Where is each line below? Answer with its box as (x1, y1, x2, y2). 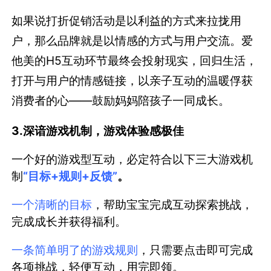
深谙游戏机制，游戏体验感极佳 (23, 123, 184, 138)
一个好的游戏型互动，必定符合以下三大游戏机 (11, 151, 253, 166)
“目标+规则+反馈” (23, 168, 118, 183)
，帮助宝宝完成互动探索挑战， (92, 197, 253, 212)
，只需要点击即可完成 (138, 243, 253, 258)
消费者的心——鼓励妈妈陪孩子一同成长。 (11, 93, 230, 108)
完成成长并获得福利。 (11, 214, 127, 229)
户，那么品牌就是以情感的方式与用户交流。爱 (11, 33, 253, 48)
